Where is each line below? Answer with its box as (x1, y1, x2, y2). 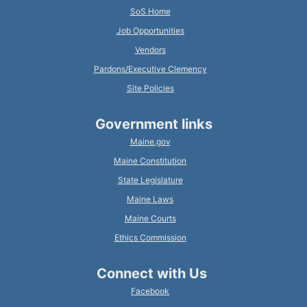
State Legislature (117, 174, 183, 185)
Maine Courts (124, 212, 176, 223)
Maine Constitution (114, 155, 186, 166)
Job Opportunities (116, 25, 184, 36)
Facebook (131, 285, 169, 296)
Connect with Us (97, 265, 210, 282)
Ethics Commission (114, 232, 186, 243)
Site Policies (126, 82, 174, 93)
